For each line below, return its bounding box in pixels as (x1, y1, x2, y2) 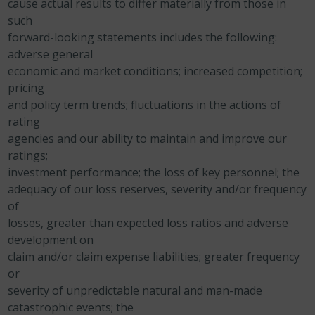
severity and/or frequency (171, 181, 307, 197)
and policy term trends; (8, 97, 129, 112)
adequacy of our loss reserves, (8, 181, 169, 197)
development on (8, 232, 94, 247)
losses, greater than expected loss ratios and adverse (8, 215, 289, 231)
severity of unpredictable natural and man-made (8, 283, 263, 298)
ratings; (8, 148, 49, 163)
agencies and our (8, 131, 99, 146)
